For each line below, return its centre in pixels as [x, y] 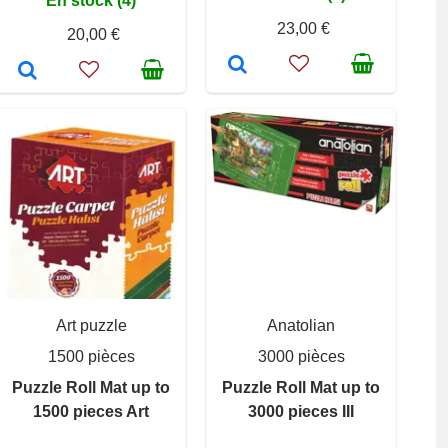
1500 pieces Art [91, 411]
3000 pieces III [301, 411]
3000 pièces [301, 356]
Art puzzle [91, 325]
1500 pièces [91, 356]
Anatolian [301, 325]
